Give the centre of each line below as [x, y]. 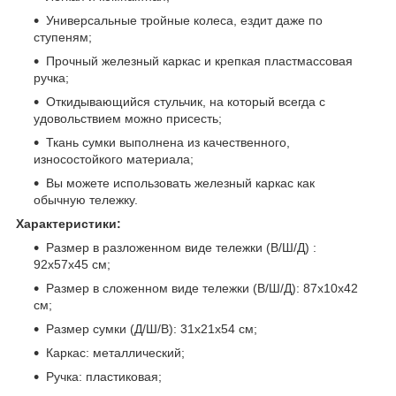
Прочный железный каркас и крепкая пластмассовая [199, 61]
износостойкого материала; [114, 159]
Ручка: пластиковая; [104, 376]
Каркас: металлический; [115, 352]
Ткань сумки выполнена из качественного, [168, 142]
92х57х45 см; [72, 264]
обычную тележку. [86, 199]
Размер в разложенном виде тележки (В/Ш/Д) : [181, 247]
